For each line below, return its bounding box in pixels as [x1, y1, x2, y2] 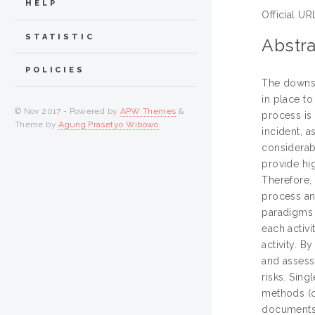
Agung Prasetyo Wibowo [58, 120, 159, 130]
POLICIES [25, 65, 85, 75]
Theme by [15, 120, 59, 130]
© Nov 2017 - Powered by [15, 106, 120, 117]
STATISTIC [25, 32, 95, 41]
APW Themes [120, 106, 176, 117]
